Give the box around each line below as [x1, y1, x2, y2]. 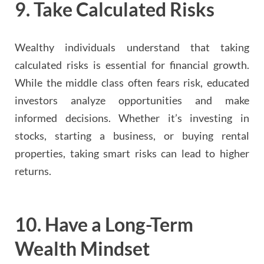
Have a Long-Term [45, 213, 193, 236]
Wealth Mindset [15, 237, 150, 260]
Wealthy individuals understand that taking [15, 41, 249, 54]
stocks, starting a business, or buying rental [15, 129, 249, 143]
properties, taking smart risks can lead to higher [15, 147, 249, 160]
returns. [15, 164, 51, 178]
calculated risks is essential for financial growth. [15, 58, 249, 72]
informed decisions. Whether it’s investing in [15, 111, 249, 125]
